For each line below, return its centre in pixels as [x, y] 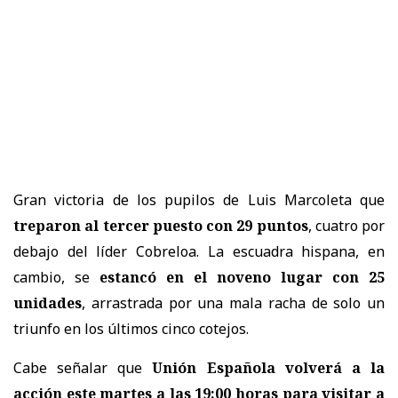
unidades [48, 302]
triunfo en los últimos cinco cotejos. [131, 328]
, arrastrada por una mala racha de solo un [233, 302]
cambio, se [56, 277]
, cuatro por [346, 225]
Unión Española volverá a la [269, 367]
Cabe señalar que [83, 367]
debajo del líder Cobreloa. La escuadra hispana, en [199, 251]
